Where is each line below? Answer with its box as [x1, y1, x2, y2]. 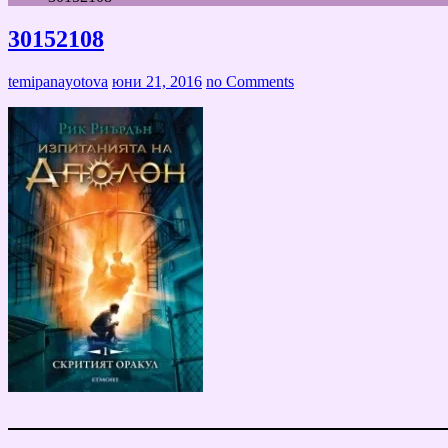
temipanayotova [8, 73, 108, 91]
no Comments [206, 73, 294, 91]
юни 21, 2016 [112, 73, 202, 91]
